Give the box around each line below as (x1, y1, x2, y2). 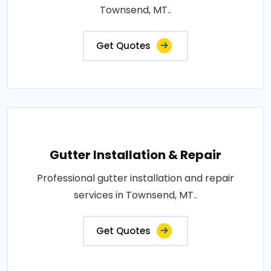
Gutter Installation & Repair (50, 146, 221, 163)
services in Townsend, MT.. (74, 188, 197, 202)
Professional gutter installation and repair (37, 171, 234, 185)
